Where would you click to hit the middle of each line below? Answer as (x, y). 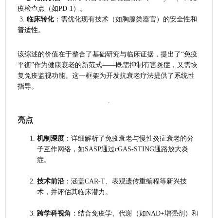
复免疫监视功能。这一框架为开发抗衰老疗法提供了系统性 (106, 76)
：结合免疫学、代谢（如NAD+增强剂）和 (135, 213)
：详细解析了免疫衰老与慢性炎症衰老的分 (129, 138)
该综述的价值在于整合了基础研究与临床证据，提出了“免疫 (108, 54)
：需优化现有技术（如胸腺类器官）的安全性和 (126, 19)
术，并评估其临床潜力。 (75, 192)
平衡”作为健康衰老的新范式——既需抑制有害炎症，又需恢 (108, 65)
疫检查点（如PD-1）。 (52, 9)
